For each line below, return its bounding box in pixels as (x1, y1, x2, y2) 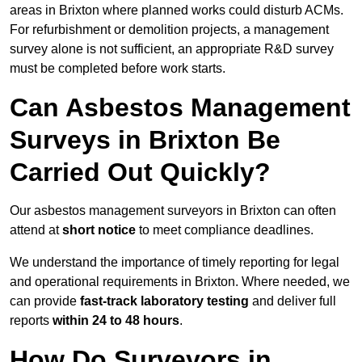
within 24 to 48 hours (53, 314, 179, 328)
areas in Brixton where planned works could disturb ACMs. (10, 3, 343, 18)
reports (10, 314, 53, 328)
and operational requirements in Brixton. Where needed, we (10, 275, 350, 289)
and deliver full (249, 294, 336, 309)
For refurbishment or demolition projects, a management (10, 23, 329, 37)
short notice (62, 223, 136, 238)
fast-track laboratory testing (80, 294, 249, 309)
